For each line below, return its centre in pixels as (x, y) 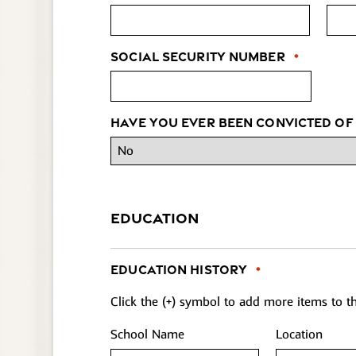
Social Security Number (198, 56)
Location (299, 335)
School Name (148, 335)
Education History (179, 270)
